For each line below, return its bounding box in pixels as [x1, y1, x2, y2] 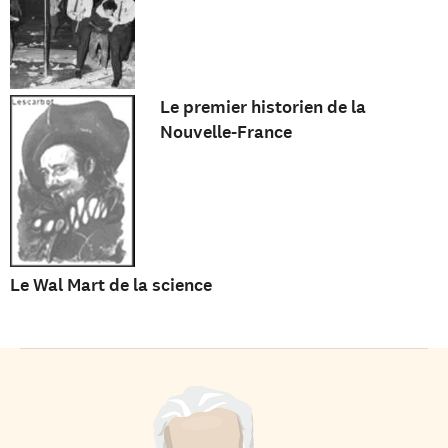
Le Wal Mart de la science [10, 273, 212, 298]
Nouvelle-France [159, 120, 292, 145]
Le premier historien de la [159, 95, 366, 120]
